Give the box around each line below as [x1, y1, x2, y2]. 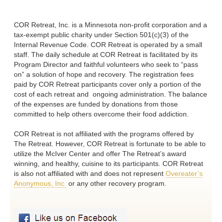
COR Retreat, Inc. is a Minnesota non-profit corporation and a [14, 21, 208, 29]
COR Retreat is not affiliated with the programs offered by [14, 130, 194, 138]
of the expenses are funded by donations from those [14, 100, 178, 109]
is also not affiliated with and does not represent [14, 169, 166, 178]
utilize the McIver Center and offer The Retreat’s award [14, 150, 187, 158]
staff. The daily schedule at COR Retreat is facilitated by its [14, 51, 198, 59]
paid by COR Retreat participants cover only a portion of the [14, 80, 202, 89]
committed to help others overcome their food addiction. [14, 110, 189, 118]
